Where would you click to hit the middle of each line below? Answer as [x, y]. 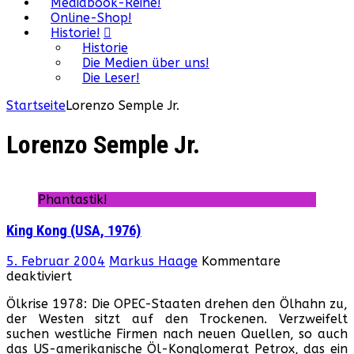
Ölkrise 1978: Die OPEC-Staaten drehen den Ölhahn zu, [177, 304]
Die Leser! [111, 78]
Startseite [36, 105]
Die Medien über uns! [146, 63]
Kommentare [241, 262]
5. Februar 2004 [56, 262]
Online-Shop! [91, 18]
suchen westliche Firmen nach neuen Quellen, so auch [177, 334]
